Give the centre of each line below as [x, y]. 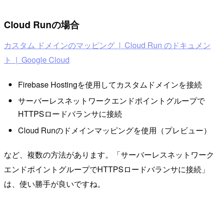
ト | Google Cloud [37, 59]
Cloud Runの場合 [42, 25]
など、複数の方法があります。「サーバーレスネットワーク [109, 155]
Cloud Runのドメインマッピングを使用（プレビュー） [114, 130]
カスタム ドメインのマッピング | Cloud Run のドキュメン [107, 45]
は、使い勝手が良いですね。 [54, 184]
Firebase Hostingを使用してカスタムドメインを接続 [110, 85]
